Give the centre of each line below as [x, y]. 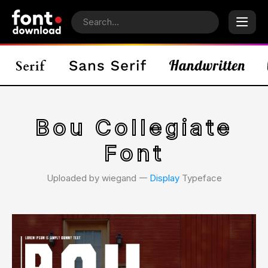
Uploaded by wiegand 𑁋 [98, 178]
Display [164, 178]
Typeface [200, 178]
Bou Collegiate [134, 127]
